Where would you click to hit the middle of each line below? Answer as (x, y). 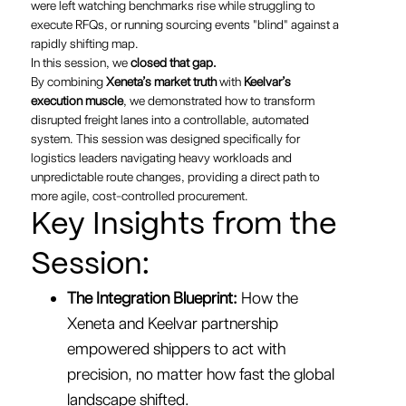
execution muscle (77, 101)
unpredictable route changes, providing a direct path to (175, 177)
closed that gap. (173, 63)
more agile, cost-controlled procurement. (139, 196)
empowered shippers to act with (176, 348)
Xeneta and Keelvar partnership (172, 323)
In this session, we (80, 63)
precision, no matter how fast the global (200, 374)
